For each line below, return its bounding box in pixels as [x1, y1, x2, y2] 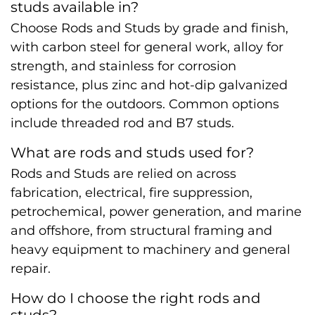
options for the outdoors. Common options [11, 96, 279, 112]
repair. [11, 261, 51, 276]
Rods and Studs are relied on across [11, 166, 236, 181]
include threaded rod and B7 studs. [11, 115, 234, 131]
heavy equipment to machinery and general [11, 242, 290, 257]
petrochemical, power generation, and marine [11, 204, 302, 219]
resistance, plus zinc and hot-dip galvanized [11, 77, 288, 93]
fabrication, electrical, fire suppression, [11, 185, 252, 200]
